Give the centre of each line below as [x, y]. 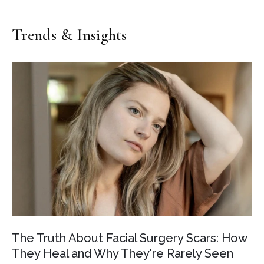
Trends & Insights [69, 34]
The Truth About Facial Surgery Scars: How [129, 238]
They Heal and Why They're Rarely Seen [123, 253]
